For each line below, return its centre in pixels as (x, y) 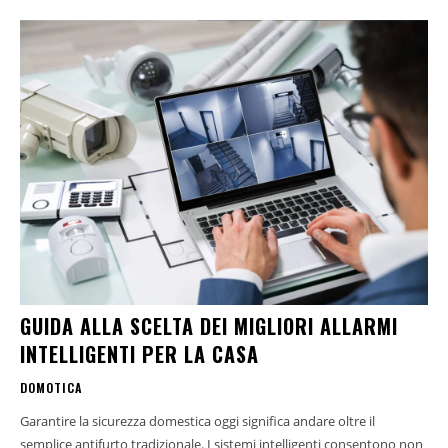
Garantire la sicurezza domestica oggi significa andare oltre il (197, 421)
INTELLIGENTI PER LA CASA (139, 354)
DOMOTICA (51, 388)
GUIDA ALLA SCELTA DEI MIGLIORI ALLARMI (209, 326)
